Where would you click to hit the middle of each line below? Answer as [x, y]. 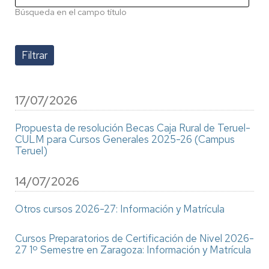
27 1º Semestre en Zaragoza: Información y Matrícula [133, 250]
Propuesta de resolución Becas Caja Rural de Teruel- [133, 128]
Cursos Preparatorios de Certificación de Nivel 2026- [134, 238]
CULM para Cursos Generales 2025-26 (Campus [125, 139]
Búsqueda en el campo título [71, 12]
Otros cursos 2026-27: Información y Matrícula [120, 209]
